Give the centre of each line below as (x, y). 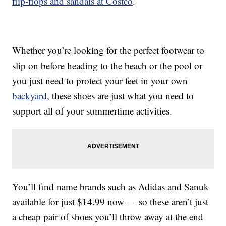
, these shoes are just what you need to (121, 96)
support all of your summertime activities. (92, 111)
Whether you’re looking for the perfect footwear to (108, 50)
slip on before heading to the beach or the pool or (107, 66)
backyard (30, 96)
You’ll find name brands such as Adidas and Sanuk (111, 187)
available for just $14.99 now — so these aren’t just (110, 202)
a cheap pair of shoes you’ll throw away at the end (108, 217)
